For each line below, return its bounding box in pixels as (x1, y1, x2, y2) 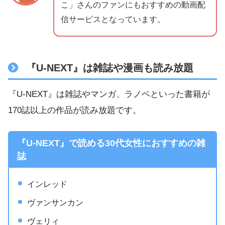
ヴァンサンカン (27, 198, 83, 207)
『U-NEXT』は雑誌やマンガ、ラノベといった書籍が (8, 89, 210, 99)
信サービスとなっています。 (61, 15, 165, 24)
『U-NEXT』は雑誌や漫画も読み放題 (26, 62, 194, 74)
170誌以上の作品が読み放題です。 (8, 105, 141, 115)
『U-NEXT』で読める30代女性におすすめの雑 (17, 138, 205, 148)
